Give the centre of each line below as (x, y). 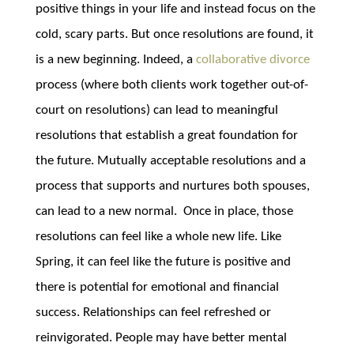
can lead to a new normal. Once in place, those (164, 211)
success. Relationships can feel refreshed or (153, 313)
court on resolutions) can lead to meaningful (156, 110)
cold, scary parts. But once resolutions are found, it (174, 34)
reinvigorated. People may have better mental (161, 338)
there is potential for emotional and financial (157, 287)
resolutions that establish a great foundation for (166, 136)
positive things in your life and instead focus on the (175, 9)
